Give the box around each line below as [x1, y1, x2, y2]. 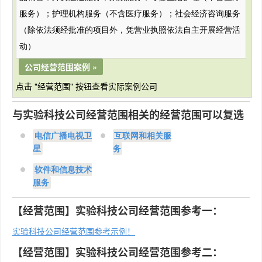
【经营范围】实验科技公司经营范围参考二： [12, 244, 223, 260]
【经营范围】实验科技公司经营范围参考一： [12, 203, 223, 218]
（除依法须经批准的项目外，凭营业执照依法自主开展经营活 [19, 26, 240, 35]
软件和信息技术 [34, 165, 92, 174]
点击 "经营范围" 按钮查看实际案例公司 [16, 80, 157, 92]
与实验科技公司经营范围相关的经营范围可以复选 [12, 107, 244, 122]
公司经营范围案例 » [25, 61, 97, 73]
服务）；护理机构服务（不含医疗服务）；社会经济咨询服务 [19, 9, 240, 19]
